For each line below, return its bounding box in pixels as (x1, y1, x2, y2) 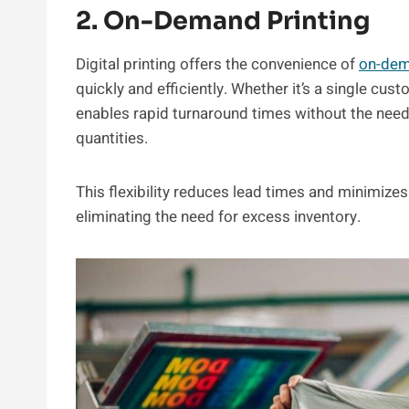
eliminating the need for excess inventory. (76, 204, 361, 228)
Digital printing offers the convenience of (76, 52, 359, 76)
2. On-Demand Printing (76, 5, 371, 37)
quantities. (76, 126, 152, 150)
